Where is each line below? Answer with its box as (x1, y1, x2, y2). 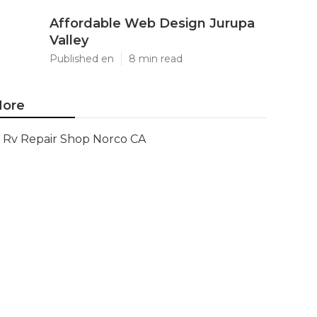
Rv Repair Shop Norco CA (3, 132, 146, 146)
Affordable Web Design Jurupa (50, 16, 255, 31)
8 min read (129, 52, 183, 65)
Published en (50, 52, 114, 65)
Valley (50, 33, 88, 48)
